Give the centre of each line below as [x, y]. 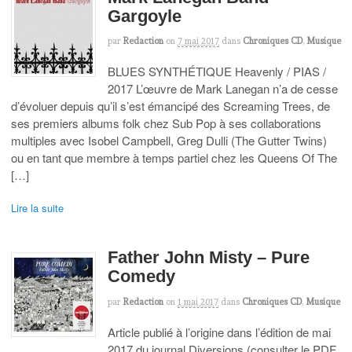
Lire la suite [37, 207]
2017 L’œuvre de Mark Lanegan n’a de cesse [223, 89]
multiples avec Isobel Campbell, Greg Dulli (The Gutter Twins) [169, 141]
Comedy [141, 277]
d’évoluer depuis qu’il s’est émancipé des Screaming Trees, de [170, 106]
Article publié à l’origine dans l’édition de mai [219, 332]
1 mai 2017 [198, 301]
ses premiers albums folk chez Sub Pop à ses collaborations [166, 123]
